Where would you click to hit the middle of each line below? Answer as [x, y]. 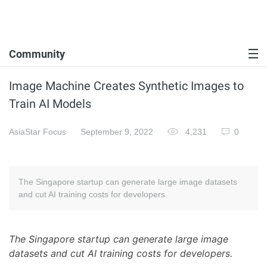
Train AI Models [50, 104]
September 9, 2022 [117, 132]
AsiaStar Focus [38, 132]
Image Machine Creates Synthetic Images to [126, 86]
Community [37, 54]
